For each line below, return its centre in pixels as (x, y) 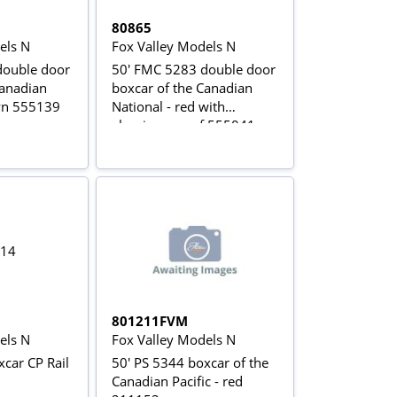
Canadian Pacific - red (178, 381)
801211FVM (150, 320)
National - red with (169, 106)
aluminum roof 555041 (184, 125)
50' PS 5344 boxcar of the (191, 362)
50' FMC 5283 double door (194, 69)
